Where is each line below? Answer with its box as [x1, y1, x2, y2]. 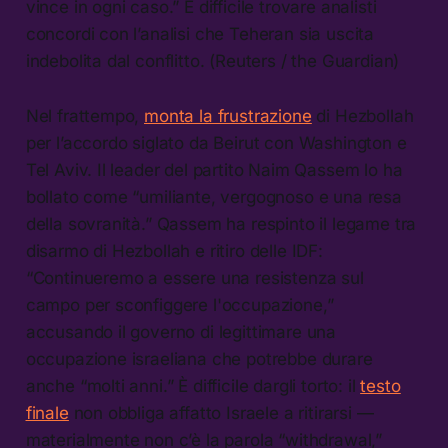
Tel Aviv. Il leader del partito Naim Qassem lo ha [25, 159, 403, 180]
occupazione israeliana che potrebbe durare [25, 348, 373, 369]
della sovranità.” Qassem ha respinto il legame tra [25, 213, 417, 234]
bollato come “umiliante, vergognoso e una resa [25, 186, 402, 207]
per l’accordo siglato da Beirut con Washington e [25, 132, 407, 153]
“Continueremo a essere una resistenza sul [25, 267, 364, 288]
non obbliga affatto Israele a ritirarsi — [68, 402, 374, 423]
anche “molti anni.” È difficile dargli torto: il [25, 375, 361, 396]
